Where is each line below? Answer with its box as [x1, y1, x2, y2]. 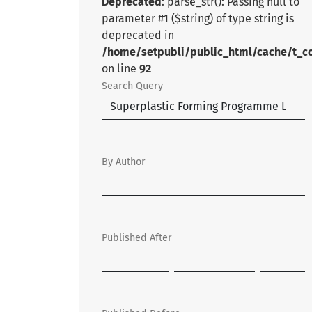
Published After [102, 232, 172, 244]
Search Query [102, 80, 163, 92]
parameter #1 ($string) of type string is [102, 12, 294, 25]
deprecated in [102, 29, 174, 42]
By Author [102, 156, 146, 168]
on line [102, 62, 139, 75]
